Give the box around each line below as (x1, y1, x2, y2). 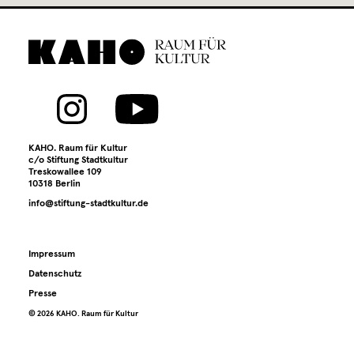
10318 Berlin (28, 179, 81, 189)
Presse (28, 289, 57, 299)
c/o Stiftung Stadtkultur (28, 156, 128, 165)
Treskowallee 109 (28, 168, 102, 177)
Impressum (28, 250, 75, 259)
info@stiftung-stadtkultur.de (28, 199, 149, 209)
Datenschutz (28, 269, 81, 279)
